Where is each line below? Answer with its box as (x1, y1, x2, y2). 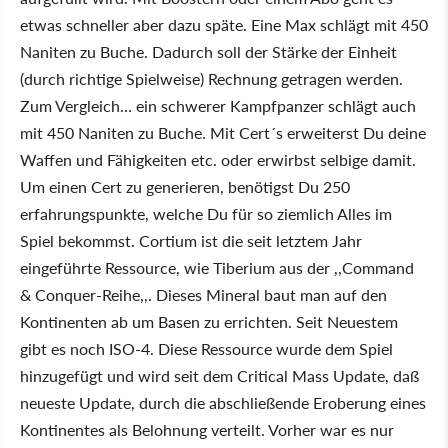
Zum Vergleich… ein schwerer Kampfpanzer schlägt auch (20, 94, 416, 117)
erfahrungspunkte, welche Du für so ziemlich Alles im (20, 202, 392, 225)
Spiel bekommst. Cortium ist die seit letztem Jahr (20, 229, 362, 252)
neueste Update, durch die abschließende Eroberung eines (20, 391, 426, 414)
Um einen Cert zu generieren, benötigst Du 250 (20, 175, 350, 198)
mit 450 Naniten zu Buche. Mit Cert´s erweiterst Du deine (20, 121, 426, 144)
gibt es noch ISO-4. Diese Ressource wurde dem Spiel (20, 337, 393, 360)
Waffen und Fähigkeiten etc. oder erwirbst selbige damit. (20, 148, 416, 171)
